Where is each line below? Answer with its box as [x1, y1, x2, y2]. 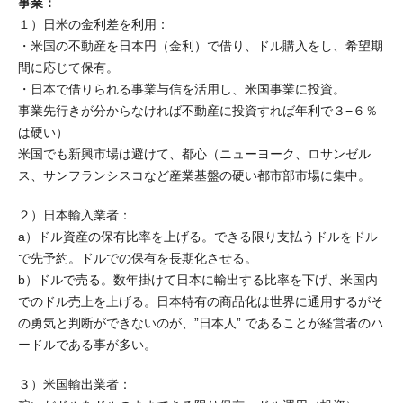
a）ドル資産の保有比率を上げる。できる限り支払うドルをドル [18, 229, 378, 245]
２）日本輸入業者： [18, 208, 131, 223]
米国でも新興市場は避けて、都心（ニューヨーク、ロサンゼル [18, 147, 371, 162]
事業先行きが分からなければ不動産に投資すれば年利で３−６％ [18, 103, 378, 119]
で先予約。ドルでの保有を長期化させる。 [18, 251, 257, 266]
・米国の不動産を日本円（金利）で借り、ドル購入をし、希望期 [18, 39, 383, 54]
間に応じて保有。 [18, 60, 119, 76]
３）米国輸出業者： [18, 377, 131, 392]
